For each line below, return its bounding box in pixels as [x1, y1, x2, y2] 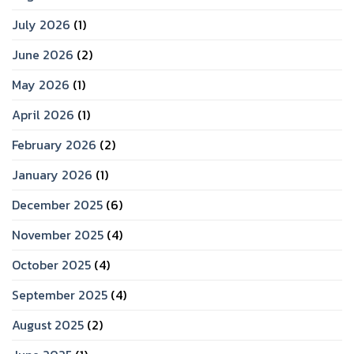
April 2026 [12, 105, 74, 125]
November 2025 [12, 225, 104, 245]
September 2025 [12, 285, 107, 305]
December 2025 [12, 195, 103, 215]
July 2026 [12, 15, 70, 35]
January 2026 [12, 165, 92, 185]
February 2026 [12, 135, 96, 155]
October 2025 [12, 255, 91, 275]
